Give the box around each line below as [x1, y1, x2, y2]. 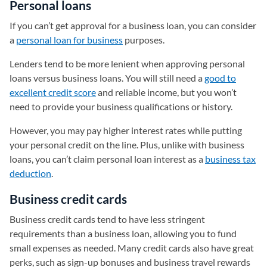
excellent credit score [10, 86, 96, 98]
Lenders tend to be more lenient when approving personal [10, 57, 245, 69]
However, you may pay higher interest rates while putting [10, 124, 242, 136]
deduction [10, 167, 51, 179]
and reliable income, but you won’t [96, 86, 237, 98]
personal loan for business [16, 33, 123, 45]
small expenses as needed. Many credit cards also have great [10, 241, 254, 253]
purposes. [123, 33, 164, 45]
